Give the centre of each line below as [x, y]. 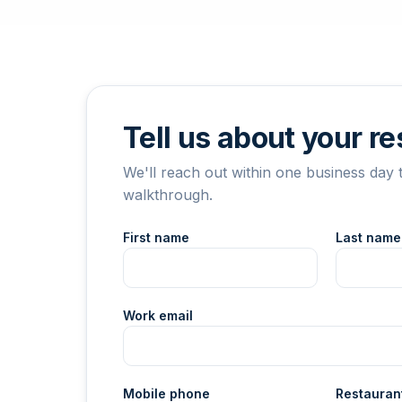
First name [156, 237]
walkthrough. [168, 194]
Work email [158, 315]
